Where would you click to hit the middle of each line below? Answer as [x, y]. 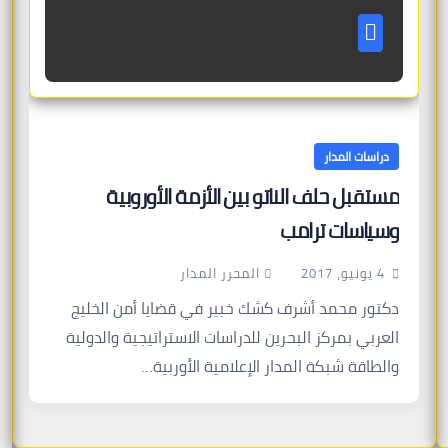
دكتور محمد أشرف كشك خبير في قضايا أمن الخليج [235, 308]
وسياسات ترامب [340, 230]
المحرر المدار [220, 273]
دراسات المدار [357, 156]
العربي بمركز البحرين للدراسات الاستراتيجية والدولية [233, 337]
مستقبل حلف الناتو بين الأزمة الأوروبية [253, 196]
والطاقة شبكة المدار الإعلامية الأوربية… [270, 366]
